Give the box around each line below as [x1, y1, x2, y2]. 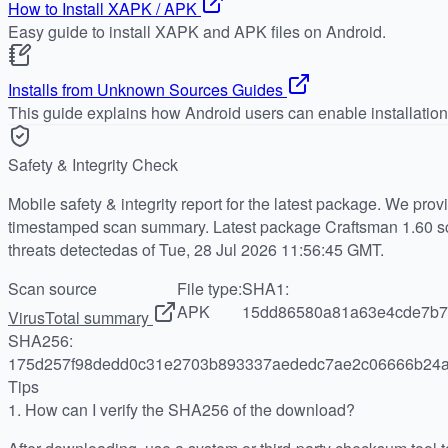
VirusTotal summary [8, 305, 149, 329]
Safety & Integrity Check [8, 152, 178, 176]
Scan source [8, 276, 97, 300]
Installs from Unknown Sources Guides [8, 77, 283, 101]
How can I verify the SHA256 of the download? [25, 397, 355, 421]
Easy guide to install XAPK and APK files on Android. [8, 19, 386, 43]
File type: [177, 276, 242, 300]
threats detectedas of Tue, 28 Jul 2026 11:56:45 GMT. [8, 237, 384, 261]
